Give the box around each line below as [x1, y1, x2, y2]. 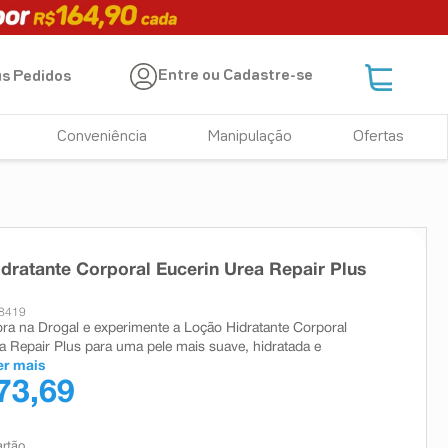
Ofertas [352, 130, 404, 144]
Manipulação [208, 130, 293, 144]
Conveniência [57, 130, 148, 144]
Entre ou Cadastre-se [158, 69, 314, 84]
